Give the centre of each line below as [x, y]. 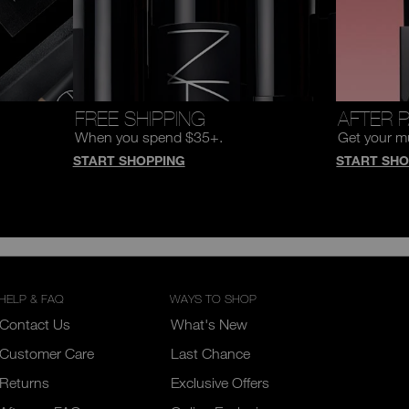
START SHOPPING [129, 160]
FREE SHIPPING [140, 118]
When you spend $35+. [148, 136]
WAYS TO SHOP [214, 298]
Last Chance [211, 353]
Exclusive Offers [220, 382]
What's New [210, 324]
